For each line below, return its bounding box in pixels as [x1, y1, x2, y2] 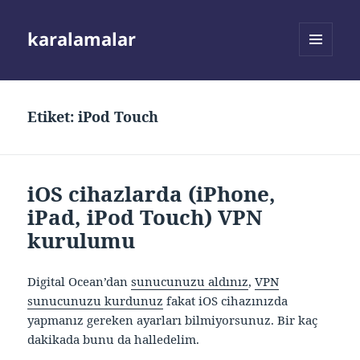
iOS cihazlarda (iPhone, [27, 179, 276, 209]
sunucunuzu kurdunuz [27, 292, 164, 309]
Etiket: [27, 107, 79, 127]
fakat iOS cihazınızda [163, 292, 288, 309]
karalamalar [27, 27, 137, 51]
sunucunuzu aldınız [131, 273, 249, 290]
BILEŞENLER [299, 83, 358, 97]
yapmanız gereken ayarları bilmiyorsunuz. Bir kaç [27, 312, 318, 329]
